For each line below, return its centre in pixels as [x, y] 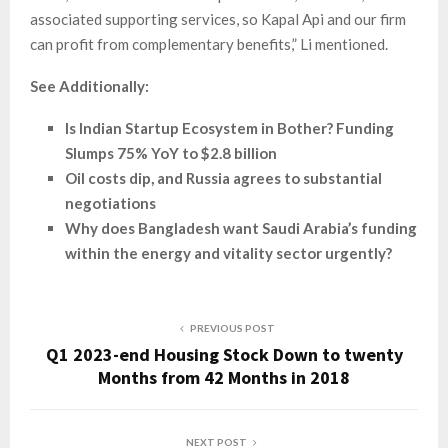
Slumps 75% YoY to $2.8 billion [171, 153]
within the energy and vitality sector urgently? [228, 253]
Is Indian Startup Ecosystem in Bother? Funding [229, 128]
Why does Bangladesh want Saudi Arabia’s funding [241, 228]
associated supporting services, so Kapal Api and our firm [218, 19]
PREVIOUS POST [232, 328]
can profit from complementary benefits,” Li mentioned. [209, 44]
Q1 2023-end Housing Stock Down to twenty [224, 355]
